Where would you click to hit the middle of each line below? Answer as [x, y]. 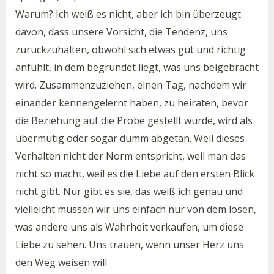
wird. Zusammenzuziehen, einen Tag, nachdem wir [131, 85]
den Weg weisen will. [62, 263]
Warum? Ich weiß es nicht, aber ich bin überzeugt [128, 14]
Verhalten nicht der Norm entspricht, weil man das [130, 156]
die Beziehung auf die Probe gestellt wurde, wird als [134, 121]
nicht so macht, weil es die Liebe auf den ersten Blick [135, 174]
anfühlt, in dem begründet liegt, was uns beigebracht [137, 68]
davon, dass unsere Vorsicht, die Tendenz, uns [121, 32]
